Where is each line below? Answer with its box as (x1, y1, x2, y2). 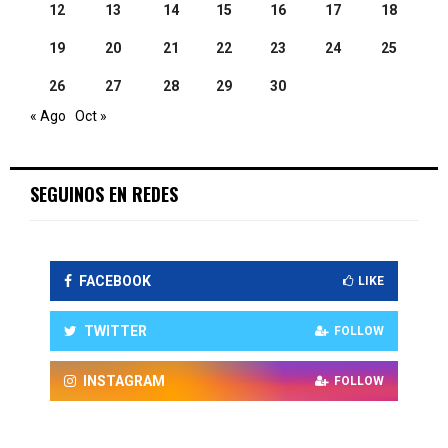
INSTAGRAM (83, 373, 165, 390)
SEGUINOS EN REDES (30, 181, 178, 208)
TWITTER (84, 323, 147, 340)
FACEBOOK (79, 273, 151, 290)
